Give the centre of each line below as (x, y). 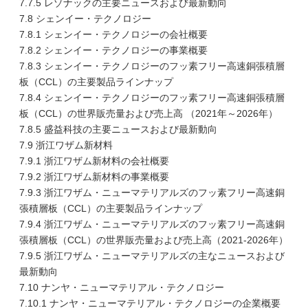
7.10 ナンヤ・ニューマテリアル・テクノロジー (122, 287)
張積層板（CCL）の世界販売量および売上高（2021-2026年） (154, 240)
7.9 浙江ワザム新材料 (66, 145)
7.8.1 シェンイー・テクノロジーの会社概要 (113, 34)
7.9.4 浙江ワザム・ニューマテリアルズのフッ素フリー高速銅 (152, 224)
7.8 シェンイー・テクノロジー (85, 19)
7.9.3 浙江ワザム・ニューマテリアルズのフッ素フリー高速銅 (152, 192)
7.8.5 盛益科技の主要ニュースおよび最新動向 (118, 129)
